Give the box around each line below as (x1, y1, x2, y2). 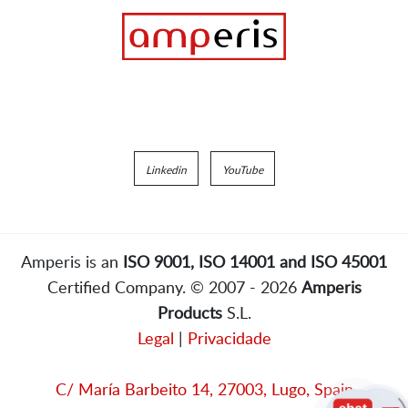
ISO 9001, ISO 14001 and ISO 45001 (123, 250, 387, 272)
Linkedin (145, 161, 187, 177)
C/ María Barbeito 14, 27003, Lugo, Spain (55, 377, 353, 400)
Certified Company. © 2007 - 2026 (46, 275, 301, 298)
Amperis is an (21, 250, 123, 272)
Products (157, 301, 222, 323)
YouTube (221, 161, 263, 177)
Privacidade (187, 326, 271, 349)
